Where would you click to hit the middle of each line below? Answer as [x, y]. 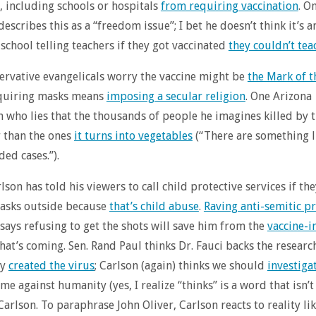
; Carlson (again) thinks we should [181, 266]
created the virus [51, 266]
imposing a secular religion [176, 96]
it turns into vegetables [133, 136]
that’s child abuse [154, 206]
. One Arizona [278, 96]
